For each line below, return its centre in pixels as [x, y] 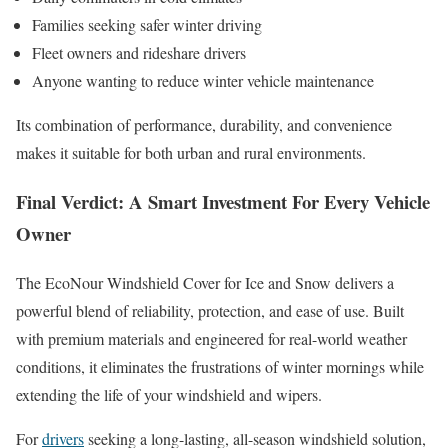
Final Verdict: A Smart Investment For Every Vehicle [223, 202]
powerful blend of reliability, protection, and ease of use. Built [210, 310]
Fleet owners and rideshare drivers [139, 53]
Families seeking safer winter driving [147, 25]
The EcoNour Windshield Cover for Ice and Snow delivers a [205, 282]
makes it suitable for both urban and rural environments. [191, 153]
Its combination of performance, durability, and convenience [204, 125]
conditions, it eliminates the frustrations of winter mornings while [220, 366]
